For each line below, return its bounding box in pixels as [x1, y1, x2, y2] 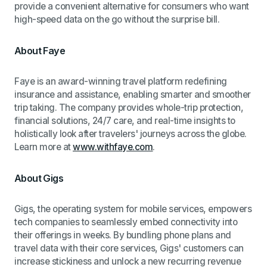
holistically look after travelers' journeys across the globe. [14, 128, 247, 139]
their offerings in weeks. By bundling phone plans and [14, 229, 231, 241]
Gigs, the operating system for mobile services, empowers [14, 203, 252, 215]
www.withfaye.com [73, 141, 153, 153]
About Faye [14, 44, 66, 57]
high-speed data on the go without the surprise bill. [14, 13, 224, 25]
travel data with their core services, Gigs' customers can [14, 242, 244, 254]
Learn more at [14, 141, 73, 153]
